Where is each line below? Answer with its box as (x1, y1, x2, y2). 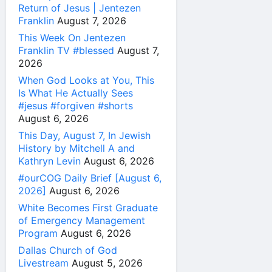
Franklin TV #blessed (18, 44, 114, 57)
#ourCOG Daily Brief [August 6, (18, 172, 161, 185)
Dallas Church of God (18, 244, 117, 257)
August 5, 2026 (72, 257, 143, 270)
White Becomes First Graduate (18, 202, 158, 214)
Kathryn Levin (18, 155, 81, 168)
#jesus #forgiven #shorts (18, 100, 133, 112)
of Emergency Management (18, 214, 145, 227)
